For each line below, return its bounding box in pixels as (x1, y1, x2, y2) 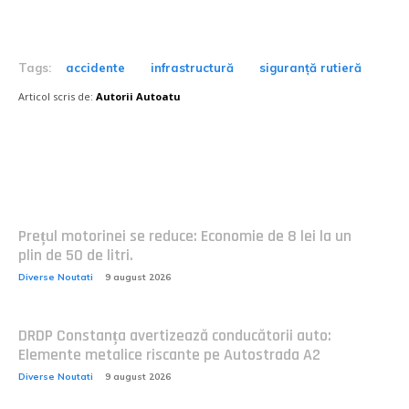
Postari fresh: (18, 161, 137, 184)
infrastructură (151, 59, 234, 75)
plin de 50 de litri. (18, 244, 133, 266)
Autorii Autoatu (96, 89, 181, 103)
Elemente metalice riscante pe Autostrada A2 (18, 343, 320, 365)
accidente (66, 59, 125, 75)
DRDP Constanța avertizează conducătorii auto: (18, 324, 331, 346)
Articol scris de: (18, 89, 93, 103)
